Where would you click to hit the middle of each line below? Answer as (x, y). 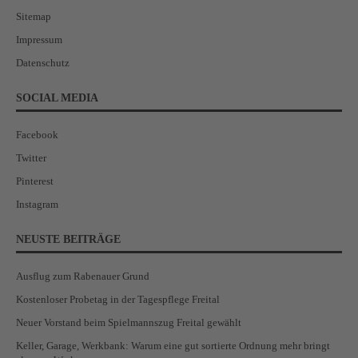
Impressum (39, 39)
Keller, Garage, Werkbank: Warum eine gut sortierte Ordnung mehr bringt (173, 345)
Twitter (31, 157)
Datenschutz (43, 62)
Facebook (37, 134)
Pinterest (35, 181)
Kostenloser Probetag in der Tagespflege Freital (118, 299)
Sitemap (34, 16)
